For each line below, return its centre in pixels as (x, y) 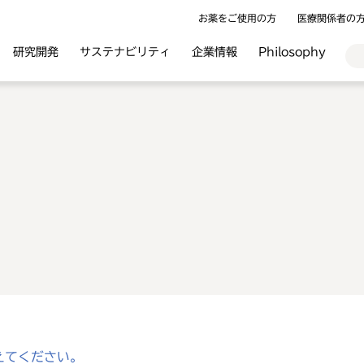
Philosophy (292, 52)
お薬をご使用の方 (237, 18)
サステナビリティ (125, 52)
